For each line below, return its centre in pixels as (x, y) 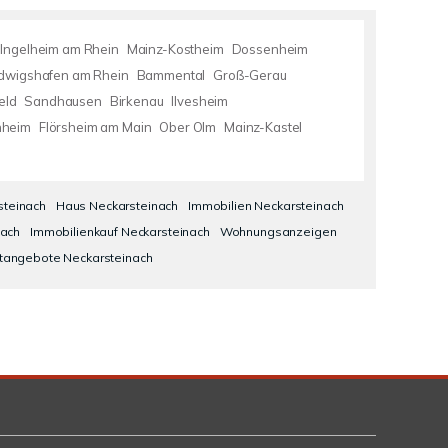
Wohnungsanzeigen (278, 231)
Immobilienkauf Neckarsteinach (120, 231)
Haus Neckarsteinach (117, 205)
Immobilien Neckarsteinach (266, 205)
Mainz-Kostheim (175, 49)
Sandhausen (63, 101)
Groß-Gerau (250, 75)
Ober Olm (188, 127)
